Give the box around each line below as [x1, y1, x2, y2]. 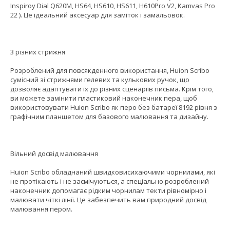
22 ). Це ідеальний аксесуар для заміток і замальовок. [10, 10, 185, 20]
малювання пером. [10, 204, 72, 214]
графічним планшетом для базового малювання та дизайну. [10, 112, 208, 122]
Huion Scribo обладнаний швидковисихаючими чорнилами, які [10, 167, 215, 177]
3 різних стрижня [10, 47, 65, 57]
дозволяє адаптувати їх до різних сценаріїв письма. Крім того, [10, 84, 214, 94]
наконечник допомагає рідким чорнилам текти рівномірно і [10, 186, 206, 196]
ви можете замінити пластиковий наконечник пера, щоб [10, 93, 197, 103]
